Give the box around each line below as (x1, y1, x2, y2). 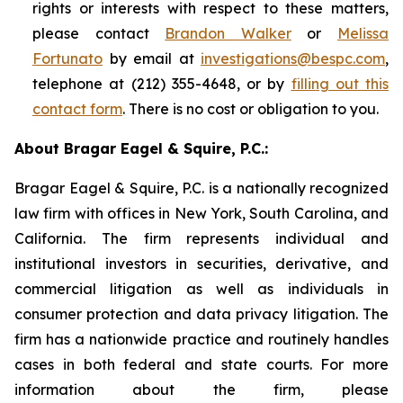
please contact (32, 24, 166, 42)
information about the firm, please (14, 381, 389, 399)
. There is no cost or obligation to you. (122, 100, 379, 118)
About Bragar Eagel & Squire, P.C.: (14, 139, 268, 157)
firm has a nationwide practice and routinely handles (14, 330, 389, 348)
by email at (103, 49, 201, 67)
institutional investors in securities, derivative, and (14, 255, 389, 273)
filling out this (291, 75, 389, 93)
